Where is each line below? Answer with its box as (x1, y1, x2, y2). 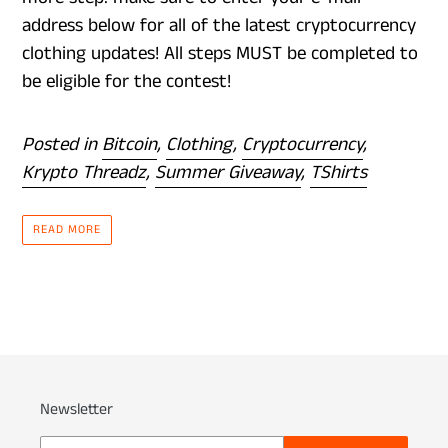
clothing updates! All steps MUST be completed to (22, 40, 418, 68)
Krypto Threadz (22, 159, 146, 187)
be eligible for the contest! (22, 68, 231, 96)
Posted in (22, 131, 102, 159)
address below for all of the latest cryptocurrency (22, 12, 416, 40)
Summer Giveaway (155, 159, 301, 187)
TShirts (310, 159, 367, 187)
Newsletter (40, 397, 113, 421)
